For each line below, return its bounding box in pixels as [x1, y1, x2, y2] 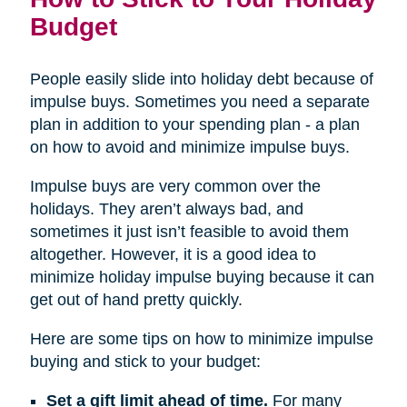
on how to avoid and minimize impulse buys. [29, 137, 350, 156]
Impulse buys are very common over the [29, 176, 321, 195]
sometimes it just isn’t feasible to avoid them [29, 222, 349, 241]
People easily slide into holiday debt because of [29, 69, 373, 88]
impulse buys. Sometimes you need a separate [29, 92, 370, 111]
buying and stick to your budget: [29, 352, 261, 371]
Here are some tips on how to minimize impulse [29, 329, 373, 348]
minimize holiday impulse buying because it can [29, 267, 374, 286]
